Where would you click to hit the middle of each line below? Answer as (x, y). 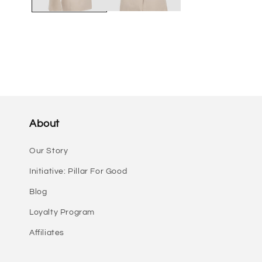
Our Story (49, 151)
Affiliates (47, 233)
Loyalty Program (62, 213)
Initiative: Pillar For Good (78, 172)
